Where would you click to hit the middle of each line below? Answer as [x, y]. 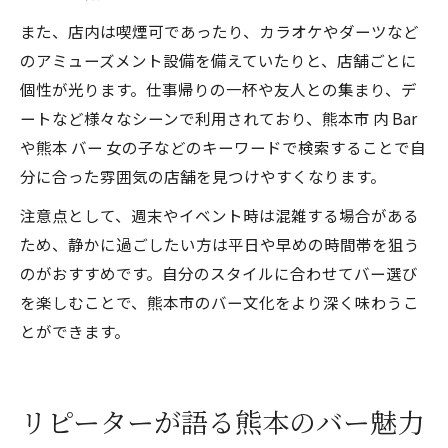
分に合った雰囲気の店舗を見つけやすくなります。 [203, 176]
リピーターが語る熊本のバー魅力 [222, 424]
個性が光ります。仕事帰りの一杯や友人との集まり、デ [218, 89]
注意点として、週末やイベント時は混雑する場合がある [219, 215]
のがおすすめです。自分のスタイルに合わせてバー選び [219, 273]
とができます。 [75, 331]
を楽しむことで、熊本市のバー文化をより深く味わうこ [219, 302]
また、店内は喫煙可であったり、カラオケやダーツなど [219, 31]
